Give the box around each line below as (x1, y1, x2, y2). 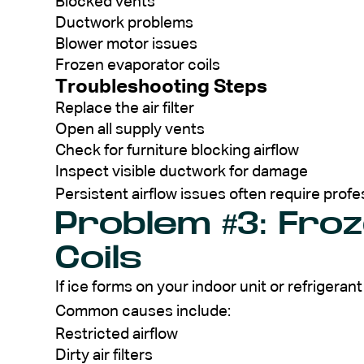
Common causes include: (55, 303, 231, 319)
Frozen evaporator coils (55, 57, 220, 73)
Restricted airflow (55, 326, 178, 342)
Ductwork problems (55, 15, 193, 31)
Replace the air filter (55, 100, 194, 116)
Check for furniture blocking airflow (55, 142, 299, 158)
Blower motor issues (55, 36, 197, 52)
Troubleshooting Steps (55, 76, 267, 97)
